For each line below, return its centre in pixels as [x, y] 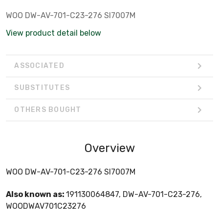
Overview [109, 148]
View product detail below [54, 33]
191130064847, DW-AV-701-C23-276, [134, 194]
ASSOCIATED [39, 66]
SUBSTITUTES [42, 88]
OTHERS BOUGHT [48, 110]
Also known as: [36, 194]
